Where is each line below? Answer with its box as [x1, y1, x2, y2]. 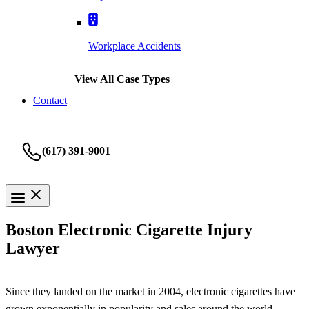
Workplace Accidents [88, 40, 181, 52]
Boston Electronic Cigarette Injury [6, 220, 252, 239]
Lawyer [6, 239, 60, 257]
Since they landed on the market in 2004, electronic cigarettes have [6, 285, 295, 297]
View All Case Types [74, 72, 170, 85]
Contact [33, 94, 67, 106]
